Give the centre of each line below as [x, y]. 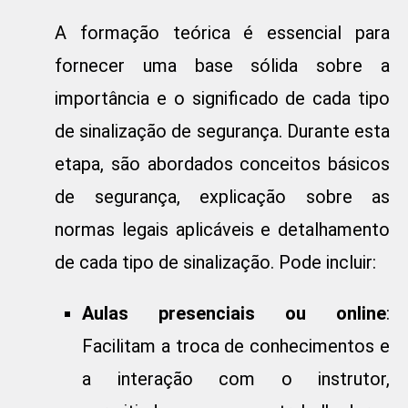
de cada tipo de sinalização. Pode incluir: [215, 263]
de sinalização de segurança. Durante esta [222, 132]
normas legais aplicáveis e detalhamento [222, 230]
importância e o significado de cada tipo [222, 99]
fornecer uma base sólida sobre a [222, 66]
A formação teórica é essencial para [222, 33]
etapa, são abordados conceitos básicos [222, 164]
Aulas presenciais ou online [234, 314]
